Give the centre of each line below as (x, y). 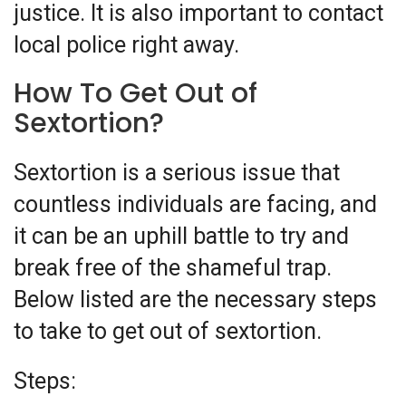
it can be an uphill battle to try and (181, 237)
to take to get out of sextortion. (168, 332)
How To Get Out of (135, 94)
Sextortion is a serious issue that (177, 173)
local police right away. (126, 45)
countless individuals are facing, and (195, 205)
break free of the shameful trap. (173, 268)
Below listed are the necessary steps (195, 300)
